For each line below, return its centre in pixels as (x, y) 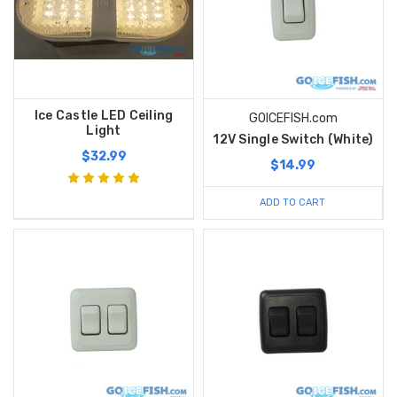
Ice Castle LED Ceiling (104, 116)
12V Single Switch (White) (293, 140)
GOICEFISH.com (293, 119)
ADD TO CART (293, 203)
